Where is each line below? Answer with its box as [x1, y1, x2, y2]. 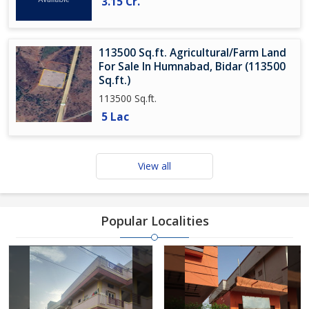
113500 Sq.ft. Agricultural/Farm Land [99, 46, 286, 60]
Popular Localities [100, 212, 209, 229]
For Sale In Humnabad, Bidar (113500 [99, 59, 286, 74]
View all [138, 159, 171, 172]
